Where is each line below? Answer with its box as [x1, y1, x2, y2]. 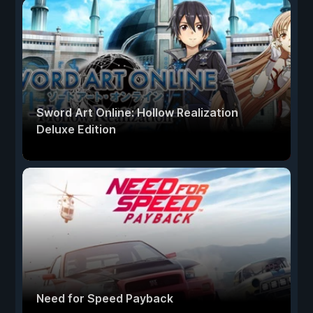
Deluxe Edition [36, 122, 116, 136]
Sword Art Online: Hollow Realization [36, 105, 238, 119]
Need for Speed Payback [36, 291, 173, 305]
